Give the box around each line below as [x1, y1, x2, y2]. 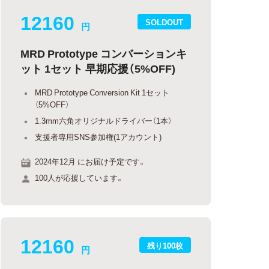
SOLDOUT [145, 16, 183, 28]
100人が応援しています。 [35, 172, 124, 183]
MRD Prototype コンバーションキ [20, 45, 187, 61]
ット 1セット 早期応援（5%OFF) [20, 60, 176, 76]
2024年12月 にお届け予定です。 [35, 155, 147, 167]
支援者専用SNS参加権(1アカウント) [35, 131, 162, 142]
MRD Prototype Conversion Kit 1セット [35, 86, 170, 98]
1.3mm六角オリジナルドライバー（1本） [35, 114, 172, 126]
